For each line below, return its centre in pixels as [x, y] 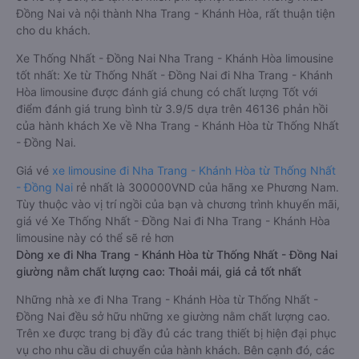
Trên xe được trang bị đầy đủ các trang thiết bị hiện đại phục [176, 333]
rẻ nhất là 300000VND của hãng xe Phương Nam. [206, 187]
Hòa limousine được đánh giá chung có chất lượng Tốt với [167, 92]
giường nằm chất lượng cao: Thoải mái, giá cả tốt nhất [159, 271]
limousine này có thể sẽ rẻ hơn [95, 238]
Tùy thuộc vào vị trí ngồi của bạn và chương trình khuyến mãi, [178, 204]
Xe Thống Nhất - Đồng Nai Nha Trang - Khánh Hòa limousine [175, 58]
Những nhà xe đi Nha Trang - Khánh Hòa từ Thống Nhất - [167, 299]
